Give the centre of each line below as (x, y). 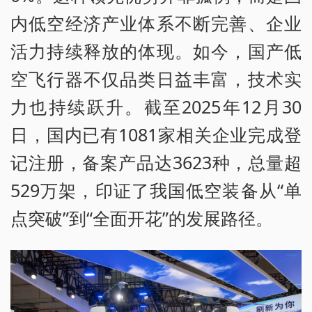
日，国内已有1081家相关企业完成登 (156, 135)
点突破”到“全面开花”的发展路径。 (142, 218)
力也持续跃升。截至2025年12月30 (156, 107)
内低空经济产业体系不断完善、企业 (156, 23)
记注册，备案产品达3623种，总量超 (156, 163)
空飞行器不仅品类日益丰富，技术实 (156, 79)
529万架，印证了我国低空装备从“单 (156, 190)
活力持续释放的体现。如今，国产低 (156, 51)
